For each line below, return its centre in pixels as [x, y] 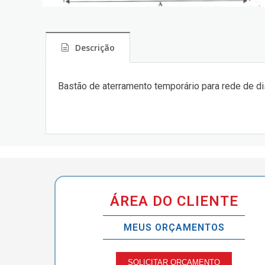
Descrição [95, 48]
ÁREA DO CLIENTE [174, 201]
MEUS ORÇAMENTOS [174, 227]
